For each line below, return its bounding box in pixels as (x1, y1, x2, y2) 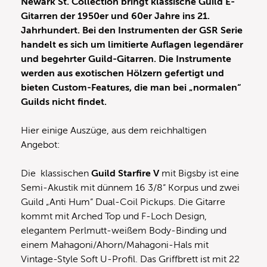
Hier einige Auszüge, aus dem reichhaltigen (21, 125, 206, 136)
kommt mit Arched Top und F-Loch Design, (21, 210, 207, 222)
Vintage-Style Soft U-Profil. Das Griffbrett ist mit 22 (21, 253, 240, 265)
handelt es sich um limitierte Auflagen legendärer (21, 39, 243, 50)
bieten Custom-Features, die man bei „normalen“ (21, 82, 241, 93)
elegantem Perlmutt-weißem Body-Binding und (21, 225, 226, 236)
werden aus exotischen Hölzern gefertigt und (21, 67, 224, 79)
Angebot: (21, 139, 60, 150)
